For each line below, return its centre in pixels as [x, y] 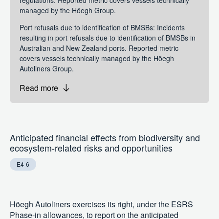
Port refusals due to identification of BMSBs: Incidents [102, 28]
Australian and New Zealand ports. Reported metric [99, 48]
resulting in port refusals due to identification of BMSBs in [108, 38]
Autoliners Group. [47, 69]
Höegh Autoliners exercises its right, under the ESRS [101, 204]
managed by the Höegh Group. [68, 11]
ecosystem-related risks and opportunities [91, 148]
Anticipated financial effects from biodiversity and [105, 138]
